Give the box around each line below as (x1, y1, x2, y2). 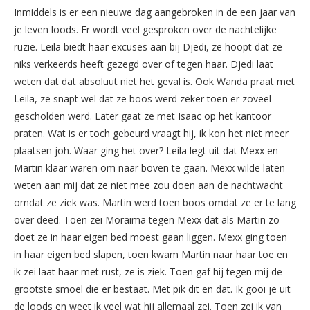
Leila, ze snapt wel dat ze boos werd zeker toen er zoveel (14, 91, 271, 105)
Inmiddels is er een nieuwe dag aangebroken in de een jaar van (14, 5, 295, 19)
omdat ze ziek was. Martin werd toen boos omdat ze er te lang (14, 195, 296, 209)
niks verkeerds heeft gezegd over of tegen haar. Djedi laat (14, 57, 273, 71)
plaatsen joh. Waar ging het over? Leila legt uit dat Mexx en (14, 143, 278, 157)
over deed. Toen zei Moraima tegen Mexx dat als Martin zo (14, 212, 280, 226)
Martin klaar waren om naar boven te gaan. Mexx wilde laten (14, 161, 285, 174)
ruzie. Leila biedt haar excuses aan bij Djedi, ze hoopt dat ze (14, 39, 282, 53)
